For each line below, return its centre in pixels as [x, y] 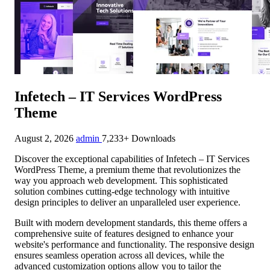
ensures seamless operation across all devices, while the [119, 255]
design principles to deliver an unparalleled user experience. [127, 202]
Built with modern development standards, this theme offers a [131, 222]
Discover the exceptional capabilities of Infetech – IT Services [132, 159]
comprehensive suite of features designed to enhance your [124, 233]
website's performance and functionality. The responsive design [134, 244]
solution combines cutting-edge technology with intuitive [122, 191]
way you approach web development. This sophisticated [121, 180]
